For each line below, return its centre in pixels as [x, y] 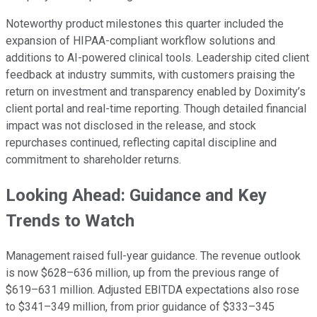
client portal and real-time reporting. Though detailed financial [156, 109]
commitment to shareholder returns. [93, 160]
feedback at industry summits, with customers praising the [150, 75]
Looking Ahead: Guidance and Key [136, 196]
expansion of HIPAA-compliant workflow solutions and [140, 41]
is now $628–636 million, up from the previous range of [143, 273]
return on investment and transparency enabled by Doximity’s [156, 92]
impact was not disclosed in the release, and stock [131, 126]
